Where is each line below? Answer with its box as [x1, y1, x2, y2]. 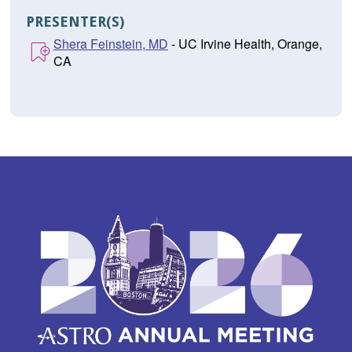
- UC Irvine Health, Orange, [167, 35, 322, 53]
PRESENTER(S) [25, 13, 124, 31]
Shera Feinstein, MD [53, 35, 168, 53]
